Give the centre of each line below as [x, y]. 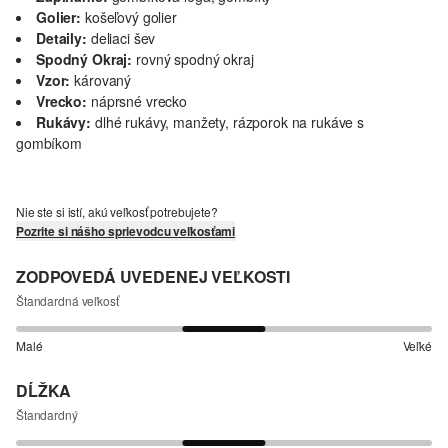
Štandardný [47, 414]
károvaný [103, 79]
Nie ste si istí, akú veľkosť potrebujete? [117, 211]
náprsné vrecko [139, 100]
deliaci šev [123, 37]
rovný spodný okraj [195, 58]
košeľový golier [131, 16]
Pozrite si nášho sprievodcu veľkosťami [126, 230]
